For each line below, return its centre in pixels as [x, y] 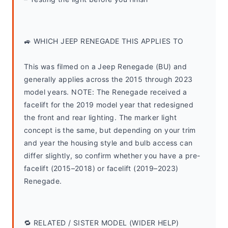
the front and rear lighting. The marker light [100, 117]
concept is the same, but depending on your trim [110, 130]
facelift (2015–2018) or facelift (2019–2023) [101, 168]
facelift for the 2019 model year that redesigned [109, 105]
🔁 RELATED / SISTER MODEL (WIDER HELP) [102, 223]
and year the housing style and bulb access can [108, 143]
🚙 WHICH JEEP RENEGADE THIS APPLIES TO [104, 41]
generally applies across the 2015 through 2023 [108, 79]
